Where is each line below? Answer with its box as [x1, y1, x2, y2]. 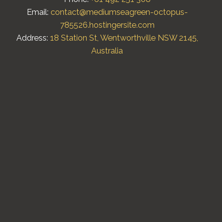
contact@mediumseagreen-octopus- [50, 7, 188, 17]
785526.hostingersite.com [59, 20, 155, 30]
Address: [16, 33, 50, 43]
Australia [91, 46, 123, 56]
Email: [26, 7, 51, 17]
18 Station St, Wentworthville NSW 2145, [50, 33, 198, 43]
